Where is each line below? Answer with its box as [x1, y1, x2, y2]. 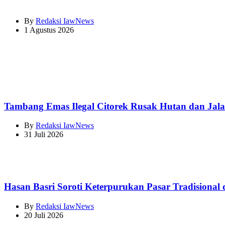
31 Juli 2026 [24, 130, 63, 139]
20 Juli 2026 [24, 210, 63, 219]
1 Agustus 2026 [24, 25, 74, 34]
